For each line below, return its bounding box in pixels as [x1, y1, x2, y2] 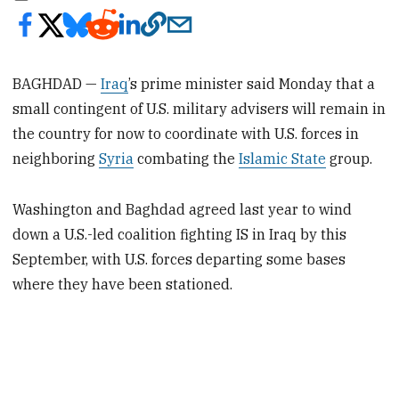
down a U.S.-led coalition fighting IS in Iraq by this [12, 224, 347, 243]
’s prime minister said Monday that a [128, 74, 376, 93]
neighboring [12, 149, 100, 167]
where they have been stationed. [12, 274, 233, 293]
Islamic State [239, 149, 327, 167]
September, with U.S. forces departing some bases [12, 249, 346, 268]
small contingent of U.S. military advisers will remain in [12, 99, 387, 118]
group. [326, 149, 373, 167]
